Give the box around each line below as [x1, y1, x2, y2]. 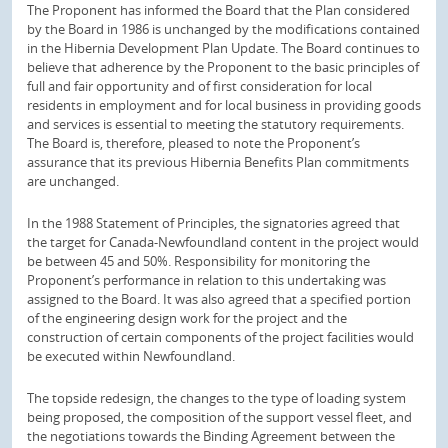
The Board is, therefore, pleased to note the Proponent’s [27, 134, 360, 153]
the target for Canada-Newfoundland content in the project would [27, 233, 419, 251]
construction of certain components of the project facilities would [27, 328, 414, 346]
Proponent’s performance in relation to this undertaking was [27, 271, 386, 289]
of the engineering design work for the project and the [27, 309, 347, 327]
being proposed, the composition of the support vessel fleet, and [27, 407, 412, 426]
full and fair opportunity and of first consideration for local [27, 77, 372, 96]
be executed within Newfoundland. [27, 347, 235, 365]
